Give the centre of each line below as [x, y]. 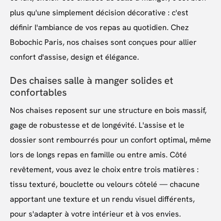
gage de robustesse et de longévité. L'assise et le [97, 125]
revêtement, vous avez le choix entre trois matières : [104, 170]
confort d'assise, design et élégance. [74, 57]
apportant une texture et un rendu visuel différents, [102, 199]
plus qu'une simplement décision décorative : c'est [99, 13]
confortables [38, 92]
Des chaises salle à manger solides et [92, 81]
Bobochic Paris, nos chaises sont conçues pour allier [103, 42]
